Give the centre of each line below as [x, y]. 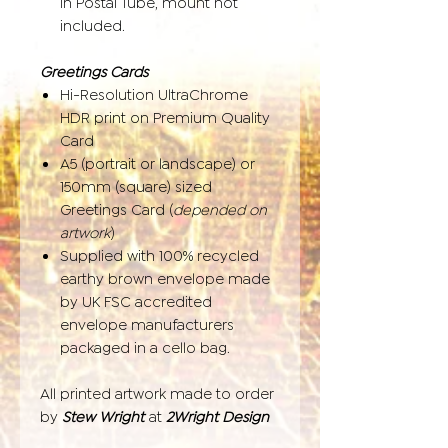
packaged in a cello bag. [145, 345]
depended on [220, 207]
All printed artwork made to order [157, 391]
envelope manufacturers [147, 322]
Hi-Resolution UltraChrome [154, 92]
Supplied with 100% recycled [159, 253]
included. [92, 23]
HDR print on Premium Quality [165, 115]
